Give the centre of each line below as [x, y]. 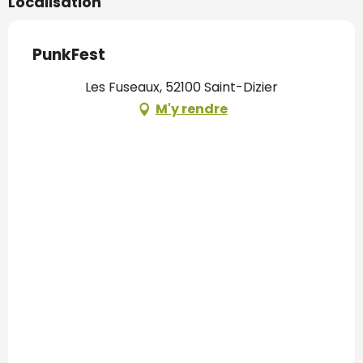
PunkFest [69, 55]
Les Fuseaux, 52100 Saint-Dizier [181, 88]
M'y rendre [191, 109]
